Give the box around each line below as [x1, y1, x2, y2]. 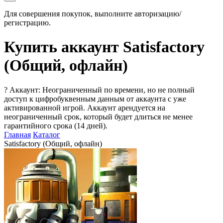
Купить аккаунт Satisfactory [4, 38, 205, 56]
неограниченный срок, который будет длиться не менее [4, 112, 193, 121]
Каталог [33, 130, 60, 139]
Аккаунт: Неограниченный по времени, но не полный [9, 85, 195, 94]
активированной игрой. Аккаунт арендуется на [4, 103, 165, 112]
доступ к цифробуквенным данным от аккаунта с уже [4, 94, 186, 103]
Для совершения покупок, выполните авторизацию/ [4, 9, 181, 18]
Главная [4, 130, 31, 139]
